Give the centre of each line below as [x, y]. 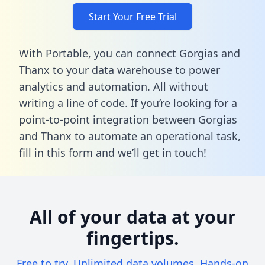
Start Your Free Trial [132, 16]
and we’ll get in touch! [150, 152]
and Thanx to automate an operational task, [130, 136]
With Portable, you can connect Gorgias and [130, 53]
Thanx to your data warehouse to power [119, 70]
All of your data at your [132, 216]
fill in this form [56, 152]
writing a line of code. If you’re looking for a [128, 103]
